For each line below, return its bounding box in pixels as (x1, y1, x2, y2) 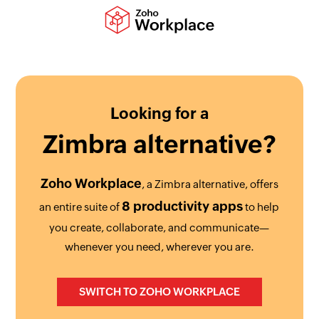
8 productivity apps (122, 199, 244, 214)
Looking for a (110, 105, 209, 122)
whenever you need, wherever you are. (64, 241, 254, 253)
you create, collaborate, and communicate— (49, 221, 270, 234)
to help (243, 201, 280, 213)
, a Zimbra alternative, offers (141, 178, 278, 190)
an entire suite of (39, 201, 122, 213)
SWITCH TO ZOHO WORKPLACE (78, 286, 240, 298)
